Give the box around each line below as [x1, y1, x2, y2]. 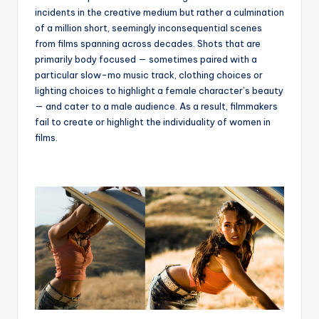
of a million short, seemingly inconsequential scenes [35, 21, 262, 33]
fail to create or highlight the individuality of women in [35, 115, 271, 127]
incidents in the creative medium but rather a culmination [35, 6, 284, 18]
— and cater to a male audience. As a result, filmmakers [35, 100, 278, 112]
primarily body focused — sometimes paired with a [35, 53, 257, 65]
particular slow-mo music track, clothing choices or [35, 68, 263, 80]
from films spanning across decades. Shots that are [35, 37, 261, 49]
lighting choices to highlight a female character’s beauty [35, 84, 283, 96]
